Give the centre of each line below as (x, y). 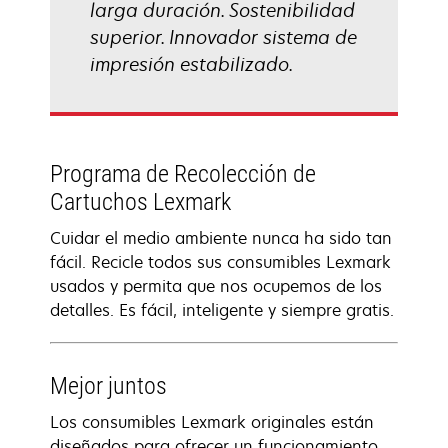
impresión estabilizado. (191, 64)
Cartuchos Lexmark (140, 202)
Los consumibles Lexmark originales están (212, 422)
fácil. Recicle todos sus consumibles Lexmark (220, 262)
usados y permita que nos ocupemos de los (216, 286)
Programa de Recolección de (183, 174)
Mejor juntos (108, 386)
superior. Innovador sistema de (223, 37)
